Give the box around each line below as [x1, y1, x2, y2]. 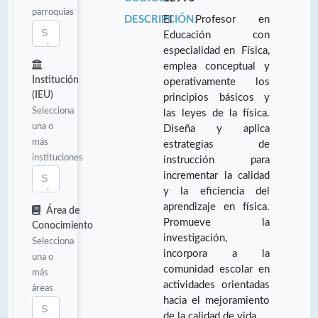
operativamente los [163, 76, 270, 87]
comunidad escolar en [163, 263, 270, 275]
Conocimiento [32, 220, 93, 231]
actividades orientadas [163, 279, 270, 290]
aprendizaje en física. [163, 201, 270, 212]
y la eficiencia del [163, 185, 270, 197]
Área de [46, 205, 79, 216]
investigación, [163, 232, 228, 243]
